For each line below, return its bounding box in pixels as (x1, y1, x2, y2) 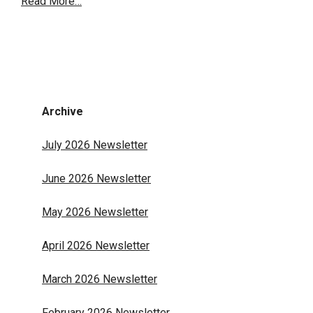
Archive (42, 105, 83, 118)
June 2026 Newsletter (42, 172, 151, 185)
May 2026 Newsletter (42, 205, 148, 219)
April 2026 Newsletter (42, 239, 150, 252)
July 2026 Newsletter (42, 138, 147, 152)
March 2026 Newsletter (42, 272, 157, 286)
